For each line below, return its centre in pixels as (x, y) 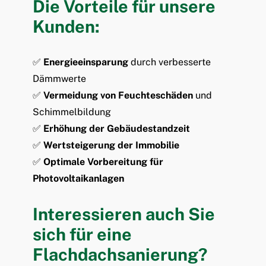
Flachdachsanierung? (120, 254)
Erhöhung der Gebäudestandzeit (117, 128)
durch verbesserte (170, 62)
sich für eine (82, 234)
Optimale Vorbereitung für (103, 161)
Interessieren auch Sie (124, 214)
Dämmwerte (59, 78)
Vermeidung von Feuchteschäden (118, 95)
